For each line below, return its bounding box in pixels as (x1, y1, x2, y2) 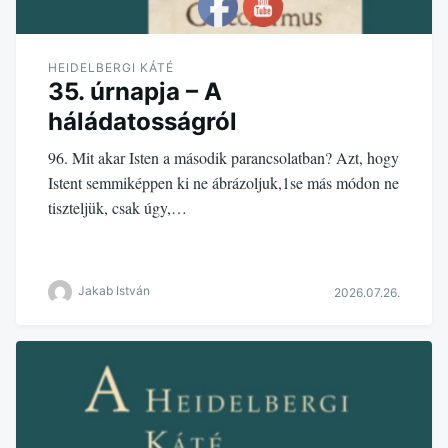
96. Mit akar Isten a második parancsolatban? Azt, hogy (48, 147, 399, 169)
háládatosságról (48, 107, 237, 137)
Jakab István (78, 283, 150, 299)
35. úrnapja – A (48, 77, 222, 107)
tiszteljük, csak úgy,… (48, 197, 187, 219)
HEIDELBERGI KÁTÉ (48, 60, 174, 76)
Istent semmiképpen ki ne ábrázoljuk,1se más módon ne (48, 172, 399, 194)
